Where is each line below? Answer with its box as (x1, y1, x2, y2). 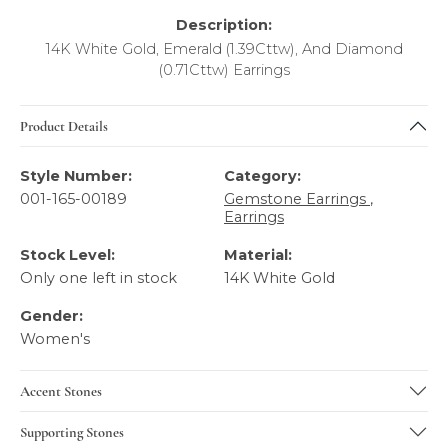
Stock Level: (20, 246, 115, 264)
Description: (176, 16, 272, 34)
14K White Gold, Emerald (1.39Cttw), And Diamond (45, 40, 403, 58)
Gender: (20, 307, 83, 325)
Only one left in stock (20, 269, 177, 287)
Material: (224, 246, 292, 264)
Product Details (20, 116, 108, 135)
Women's (20, 330, 90, 348)
